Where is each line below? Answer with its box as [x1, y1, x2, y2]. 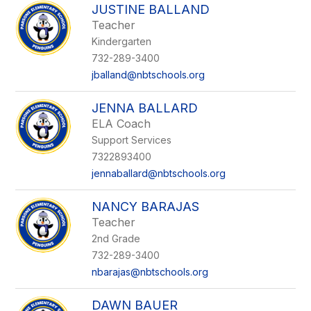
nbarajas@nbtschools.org [92, 266, 209, 278]
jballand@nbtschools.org [92, 69, 205, 81]
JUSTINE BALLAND [92, 2, 210, 17]
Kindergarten [92, 35, 152, 47]
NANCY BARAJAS [92, 199, 200, 214]
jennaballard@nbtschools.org [92, 167, 226, 179]
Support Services [92, 134, 172, 146]
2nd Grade [92, 233, 141, 244]
